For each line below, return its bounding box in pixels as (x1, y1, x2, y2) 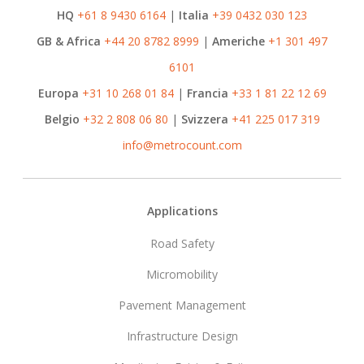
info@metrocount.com (122, 136, 242, 153)
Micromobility (146, 266, 218, 282)
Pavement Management (118, 297, 246, 313)
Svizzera (180, 110, 232, 127)
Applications (146, 202, 218, 219)
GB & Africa (37, 32, 101, 49)
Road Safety (149, 235, 214, 251)
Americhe (212, 32, 265, 49)
